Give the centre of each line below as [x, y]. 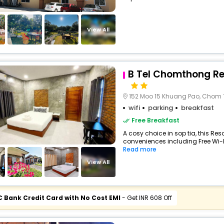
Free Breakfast [155, 120]
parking [160, 108]
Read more [139, 149]
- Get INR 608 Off [146, 198]
